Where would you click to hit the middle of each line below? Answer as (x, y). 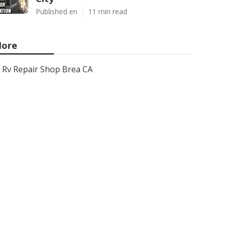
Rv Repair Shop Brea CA (47, 69)
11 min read (108, 11)
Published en (56, 11)
